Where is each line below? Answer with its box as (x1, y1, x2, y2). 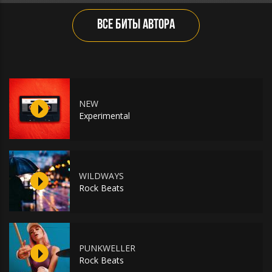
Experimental (79, 110, 130, 121)
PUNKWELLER (79, 242, 135, 254)
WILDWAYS (79, 170, 124, 182)
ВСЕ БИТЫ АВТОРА (97, 18, 175, 32)
